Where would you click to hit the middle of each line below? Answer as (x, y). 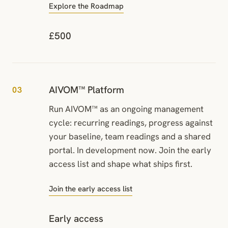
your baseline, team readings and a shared (130, 136)
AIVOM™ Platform (87, 90)
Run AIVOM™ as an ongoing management (126, 109)
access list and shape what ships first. (121, 164)
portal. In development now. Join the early (130, 150)
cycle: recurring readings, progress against (131, 122)
